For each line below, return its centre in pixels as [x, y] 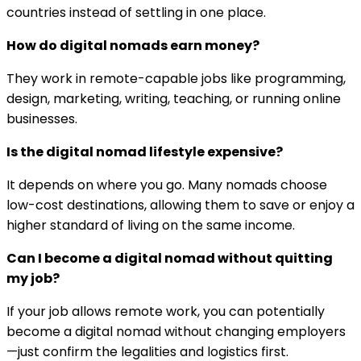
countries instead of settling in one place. [136, 12]
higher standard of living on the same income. [151, 225]
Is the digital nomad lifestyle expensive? [145, 151]
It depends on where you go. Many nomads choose [167, 185]
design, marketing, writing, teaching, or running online [174, 98]
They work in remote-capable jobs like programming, [176, 78]
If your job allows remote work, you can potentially [166, 311]
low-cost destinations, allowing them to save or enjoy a [180, 205]
